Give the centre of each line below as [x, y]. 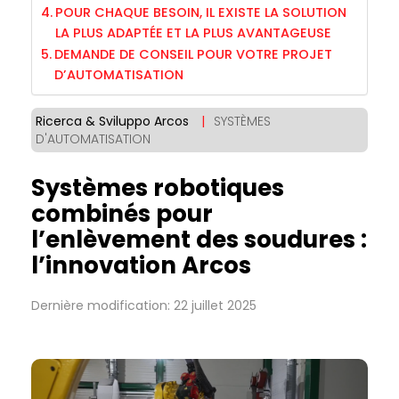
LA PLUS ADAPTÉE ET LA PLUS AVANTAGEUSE [193, 33]
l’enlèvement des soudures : [199, 240]
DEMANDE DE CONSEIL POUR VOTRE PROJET [193, 54]
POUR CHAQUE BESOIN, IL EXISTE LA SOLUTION [200, 12]
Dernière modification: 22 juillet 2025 [144, 305]
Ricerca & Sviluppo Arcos [112, 121]
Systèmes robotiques [158, 188]
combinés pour [122, 214]
